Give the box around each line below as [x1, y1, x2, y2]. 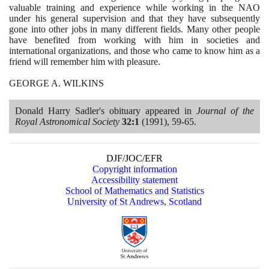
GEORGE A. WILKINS [9, 77, 104, 88]
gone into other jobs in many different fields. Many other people [9, 23, 260, 34]
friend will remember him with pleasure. [9, 56, 160, 67]
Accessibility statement [91, 174, 178, 185]
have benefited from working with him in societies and [9, 34, 260, 45]
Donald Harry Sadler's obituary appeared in [15, 105, 196, 116]
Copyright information [92, 163, 177, 174]
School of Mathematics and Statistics [65, 185, 204, 196]
